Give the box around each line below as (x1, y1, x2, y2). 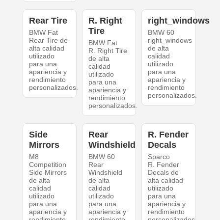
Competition (28, 161, 66, 169)
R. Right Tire (88, 47, 127, 55)
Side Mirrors (28, 168, 67, 177)
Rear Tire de (28, 36, 68, 45)
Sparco (148, 153, 170, 161)
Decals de (148, 168, 179, 177)
